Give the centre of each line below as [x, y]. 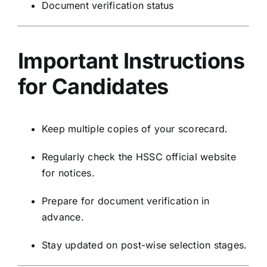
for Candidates [93, 87]
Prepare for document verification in [126, 201]
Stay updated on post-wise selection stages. [145, 245]
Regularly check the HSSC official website [139, 157]
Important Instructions [131, 61]
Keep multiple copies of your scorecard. [135, 129]
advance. [63, 217]
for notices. [68, 173]
